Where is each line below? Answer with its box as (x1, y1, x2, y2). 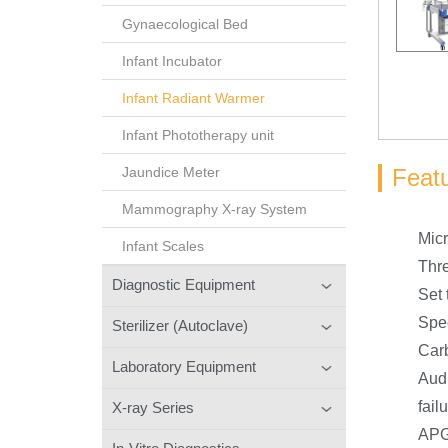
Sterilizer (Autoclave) (112, 316, 248, 334)
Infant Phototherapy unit (122, 126, 274, 143)
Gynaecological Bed (122, 15, 248, 32)
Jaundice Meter (122, 163, 220, 180)
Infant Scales (122, 237, 204, 254)
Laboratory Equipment (112, 357, 256, 375)
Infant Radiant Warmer (122, 89, 265, 106)
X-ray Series (112, 398, 194, 416)
